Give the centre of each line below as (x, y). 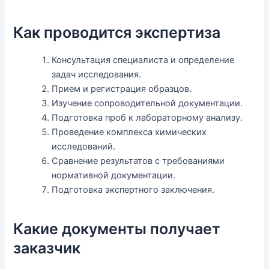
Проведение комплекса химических (129, 132)
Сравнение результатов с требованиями (138, 161)
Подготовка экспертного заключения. (133, 189)
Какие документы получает (117, 229)
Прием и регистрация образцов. (122, 89)
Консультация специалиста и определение (143, 60)
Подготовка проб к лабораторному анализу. (147, 117)
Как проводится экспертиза (117, 33)
